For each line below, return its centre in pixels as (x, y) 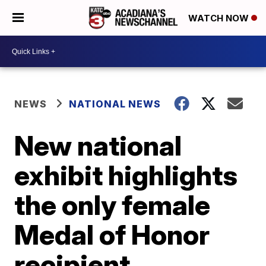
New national (98, 145)
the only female (113, 205)
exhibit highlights (126, 175)
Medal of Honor (112, 235)
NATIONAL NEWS (115, 104)
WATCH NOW (220, 18)
